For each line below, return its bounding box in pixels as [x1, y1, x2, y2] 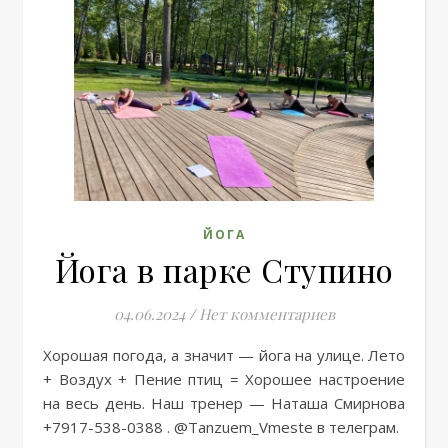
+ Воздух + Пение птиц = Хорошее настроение [43, 369, 405, 389]
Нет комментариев [198, 304, 335, 324]
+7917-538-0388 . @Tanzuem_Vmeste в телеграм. [43, 417, 399, 437]
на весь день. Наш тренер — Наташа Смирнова [43, 393, 405, 413]
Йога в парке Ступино [54, 248, 394, 291]
